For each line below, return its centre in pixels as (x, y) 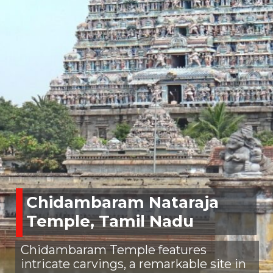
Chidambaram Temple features (113, 250)
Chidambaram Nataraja (123, 202)
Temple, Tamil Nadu (110, 221)
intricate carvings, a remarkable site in (133, 264)
